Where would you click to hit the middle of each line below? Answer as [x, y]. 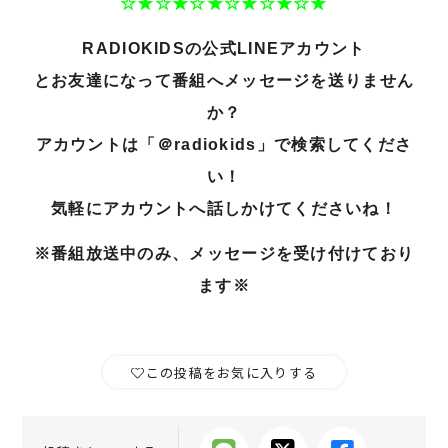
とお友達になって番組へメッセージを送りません [224, 81]
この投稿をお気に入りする [231, 372]
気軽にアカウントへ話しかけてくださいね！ [224, 209]
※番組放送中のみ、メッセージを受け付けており [224, 254]
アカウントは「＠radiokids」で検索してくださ [224, 145]
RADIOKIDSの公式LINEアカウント [224, 49]
